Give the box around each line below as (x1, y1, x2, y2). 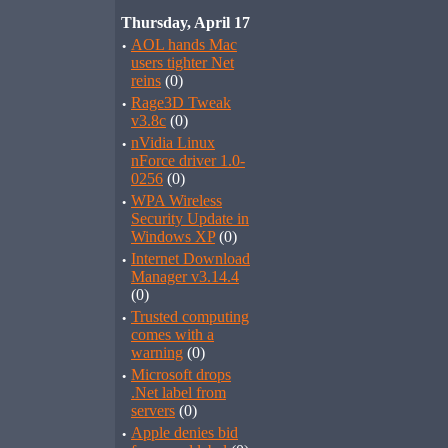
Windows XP (131, 228, 215, 245)
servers (131, 402, 175, 419)
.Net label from (131, 384, 226, 401)
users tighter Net (131, 54, 234, 71)
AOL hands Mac (131, 36, 237, 53)
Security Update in (131, 210, 249, 227)
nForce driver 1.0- (131, 152, 245, 169)
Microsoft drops (131, 366, 231, 383)
